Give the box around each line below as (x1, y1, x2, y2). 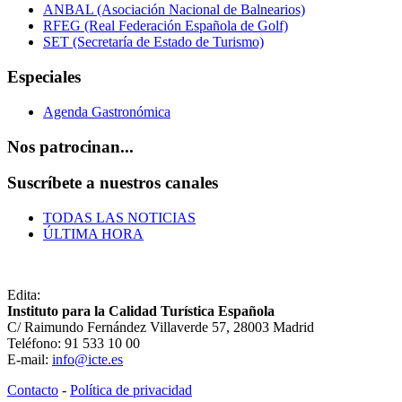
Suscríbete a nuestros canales (7, 173, 218, 193)
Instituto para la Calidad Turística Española (7, 302, 275, 319)
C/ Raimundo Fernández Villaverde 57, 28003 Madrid (7, 319, 314, 335)
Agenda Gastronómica (43, 103, 170, 119)
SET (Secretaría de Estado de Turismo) (43, 34, 264, 50)
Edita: (7, 286, 40, 302)
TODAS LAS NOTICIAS (43, 209, 196, 225)
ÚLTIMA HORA (43, 225, 144, 241)
